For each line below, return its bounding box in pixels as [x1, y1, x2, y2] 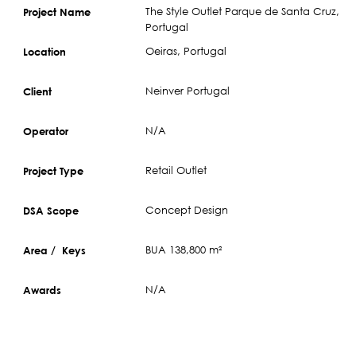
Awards [23, 283, 61, 296]
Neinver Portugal [145, 83, 230, 98]
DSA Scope [23, 203, 79, 217]
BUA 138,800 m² [145, 242, 222, 257]
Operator [23, 124, 68, 137]
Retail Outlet [145, 163, 207, 177]
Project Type [23, 164, 83, 177]
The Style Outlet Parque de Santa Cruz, [145, 4, 340, 18]
